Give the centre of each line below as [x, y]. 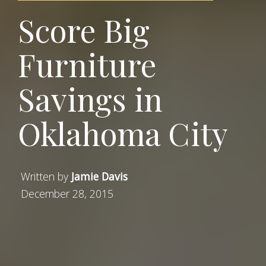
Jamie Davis [99, 177]
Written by [46, 177]
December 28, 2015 [67, 194]
